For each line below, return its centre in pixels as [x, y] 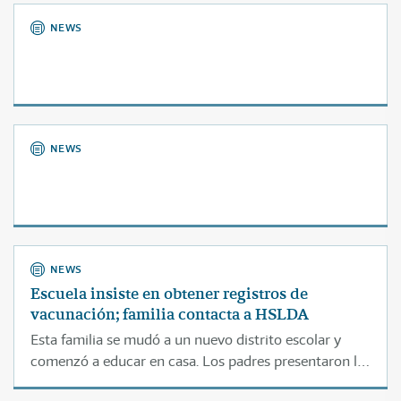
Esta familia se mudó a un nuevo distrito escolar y [186, 340]
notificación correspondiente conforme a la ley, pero [193, 383]
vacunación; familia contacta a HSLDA [170, 314]
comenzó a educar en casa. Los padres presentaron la [197, 361]
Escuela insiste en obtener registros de [169, 294]
